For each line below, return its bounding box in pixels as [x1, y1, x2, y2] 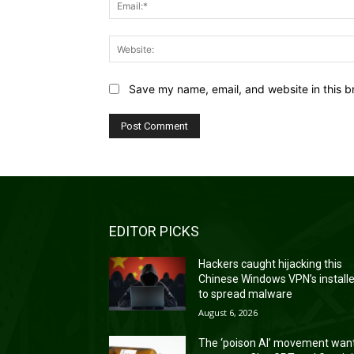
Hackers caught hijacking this [198, 257, 343, 270]
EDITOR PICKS [109, 222, 199, 239]
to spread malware [198, 287, 293, 300]
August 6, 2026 [198, 306, 258, 318]
